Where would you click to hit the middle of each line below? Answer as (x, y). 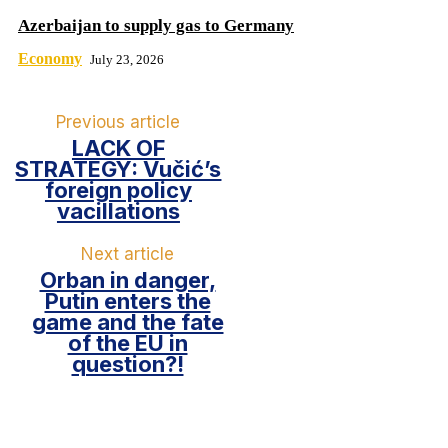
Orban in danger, (127, 280)
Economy (50, 59)
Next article (127, 254)
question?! (127, 364)
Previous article (118, 122)
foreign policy (118, 190)
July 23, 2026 (127, 60)
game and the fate (127, 322)
